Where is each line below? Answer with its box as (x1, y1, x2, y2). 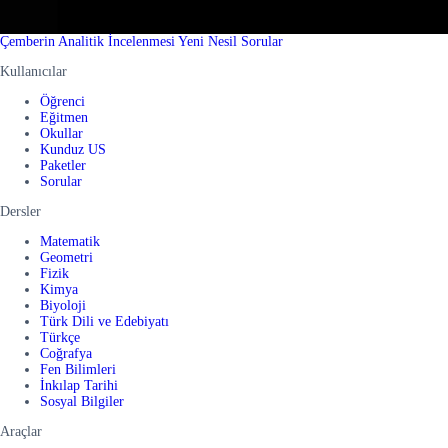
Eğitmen (40, 110, 88, 126)
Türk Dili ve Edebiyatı (40, 314, 169, 330)
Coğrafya (40, 346, 92, 362)
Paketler (40, 158, 86, 174)
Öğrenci (40, 94, 85, 110)
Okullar (40, 126, 83, 142)
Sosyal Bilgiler (40, 394, 124, 410)
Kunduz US (40, 142, 106, 158)
